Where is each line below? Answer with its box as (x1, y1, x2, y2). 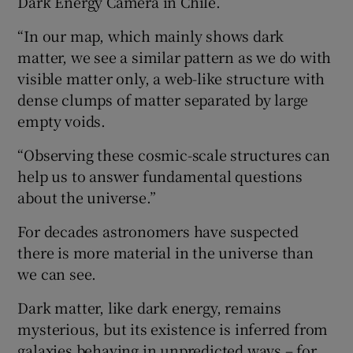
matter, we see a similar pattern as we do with (17, 46, 332, 67)
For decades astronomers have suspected (17, 220, 299, 241)
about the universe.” (17, 186, 156, 207)
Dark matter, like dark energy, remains (17, 296, 281, 318)
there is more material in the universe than (17, 241, 314, 262)
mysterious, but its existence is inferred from (17, 318, 329, 339)
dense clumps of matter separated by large (17, 88, 309, 110)
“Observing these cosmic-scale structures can (17, 143, 330, 165)
